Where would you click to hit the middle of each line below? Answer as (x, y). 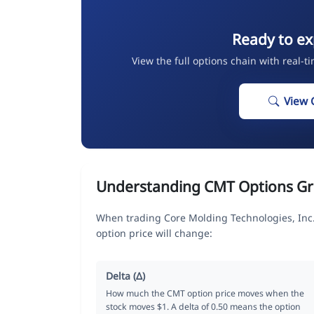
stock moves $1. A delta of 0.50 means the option (203, 306)
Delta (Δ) (125, 275)
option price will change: (154, 233)
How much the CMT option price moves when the (205, 293)
